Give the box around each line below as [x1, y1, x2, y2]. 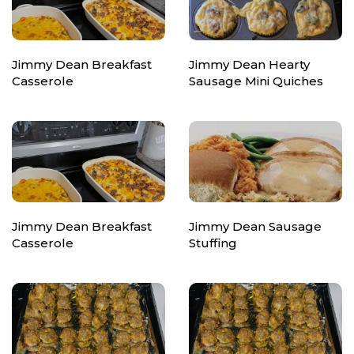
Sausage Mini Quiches [189, 73, 323, 88]
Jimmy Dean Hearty [189, 56, 310, 72]
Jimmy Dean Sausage [189, 219, 322, 235]
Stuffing [189, 235, 237, 251]
